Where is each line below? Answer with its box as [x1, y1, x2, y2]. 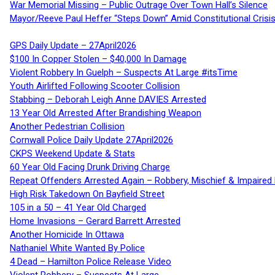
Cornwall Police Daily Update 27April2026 [10, 134, 173, 146]
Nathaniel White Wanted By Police [10, 242, 145, 254]
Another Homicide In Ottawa [10, 229, 124, 241]
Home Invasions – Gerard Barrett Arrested [10, 215, 180, 227]
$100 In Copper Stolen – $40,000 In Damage [10, 53, 187, 65]
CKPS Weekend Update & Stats [10, 148, 135, 160]
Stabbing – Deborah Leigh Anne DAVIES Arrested [10, 94, 206, 106]
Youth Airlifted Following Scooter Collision [10, 80, 180, 92]
